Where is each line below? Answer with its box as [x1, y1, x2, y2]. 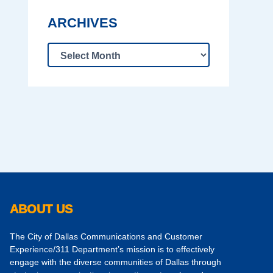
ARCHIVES [48, 15, 118, 31]
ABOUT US [10, 202, 73, 216]
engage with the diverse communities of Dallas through [10, 257, 221, 268]
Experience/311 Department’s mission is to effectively [10, 244, 214, 255]
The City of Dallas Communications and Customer [10, 232, 202, 242]
